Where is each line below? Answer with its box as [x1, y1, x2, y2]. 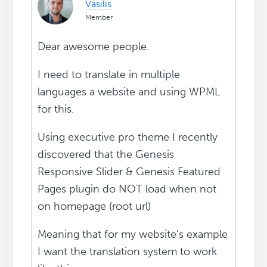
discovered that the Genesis [38, 148, 175, 162]
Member [85, 13, 113, 22]
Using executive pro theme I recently [38, 131, 218, 144]
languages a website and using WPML [38, 85, 221, 99]
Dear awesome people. [38, 40, 150, 54]
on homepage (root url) [38, 200, 151, 213]
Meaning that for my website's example [38, 228, 228, 241]
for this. [38, 103, 74, 116]
